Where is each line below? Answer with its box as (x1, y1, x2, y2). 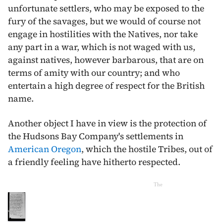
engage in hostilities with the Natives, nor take (8, 28, 198, 40)
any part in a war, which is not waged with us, (8, 41, 195, 53)
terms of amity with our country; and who (8, 66, 180, 79)
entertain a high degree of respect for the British (8, 79, 205, 92)
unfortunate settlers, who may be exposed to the (8, 2, 204, 14)
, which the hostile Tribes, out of (81, 143, 213, 155)
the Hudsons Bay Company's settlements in (8, 130, 183, 142)
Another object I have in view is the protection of (8, 117, 207, 129)
